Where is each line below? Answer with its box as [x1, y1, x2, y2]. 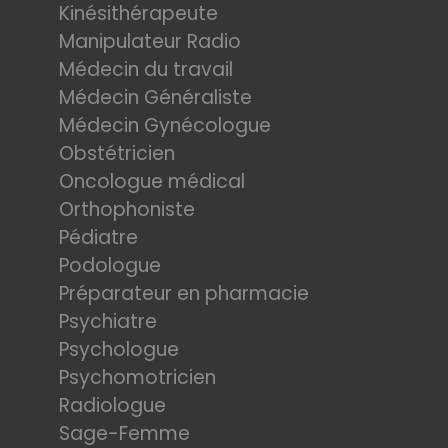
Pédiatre [59, 224, 138, 251]
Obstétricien [59, 140, 175, 167]
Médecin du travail [59, 56, 238, 83]
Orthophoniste [59, 196, 195, 223]
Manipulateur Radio [59, 28, 241, 55]
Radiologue [59, 392, 166, 419]
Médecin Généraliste [59, 84, 252, 111]
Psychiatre [59, 308, 157, 335]
